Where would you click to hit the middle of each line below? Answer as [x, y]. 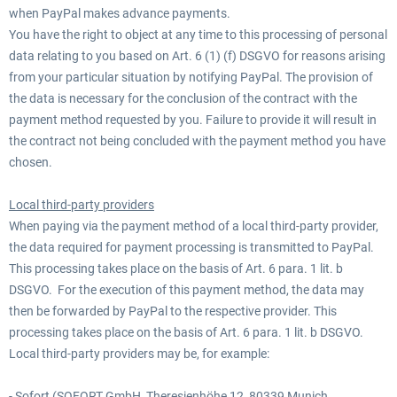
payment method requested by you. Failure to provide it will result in [193, 120]
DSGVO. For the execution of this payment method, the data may [187, 290]
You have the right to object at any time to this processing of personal [198, 35]
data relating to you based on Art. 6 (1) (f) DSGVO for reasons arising [197, 56]
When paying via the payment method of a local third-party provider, [194, 226]
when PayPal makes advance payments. [120, 13]
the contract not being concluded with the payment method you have [197, 141]
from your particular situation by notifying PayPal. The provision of [191, 77]
